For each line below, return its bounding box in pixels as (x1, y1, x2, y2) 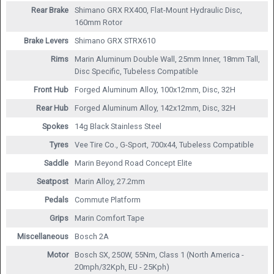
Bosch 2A (74, 232, 109, 242)
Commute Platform (74, 195, 141, 205)
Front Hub (33, 85, 68, 95)
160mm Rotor (74, 18, 122, 28)
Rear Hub (35, 103, 68, 113)
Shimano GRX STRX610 (74, 36, 155, 46)
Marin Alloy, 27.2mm (74, 177, 145, 187)
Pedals (44, 195, 68, 205)
